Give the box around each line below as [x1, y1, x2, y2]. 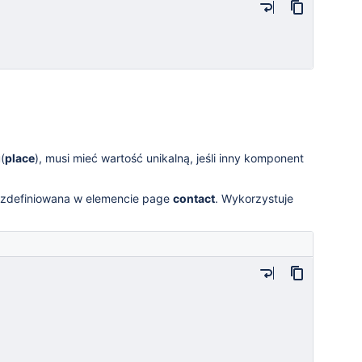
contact [173, 192, 215, 205]
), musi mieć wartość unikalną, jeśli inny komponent [35, 151, 304, 165]
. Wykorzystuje [215, 192, 293, 205]
